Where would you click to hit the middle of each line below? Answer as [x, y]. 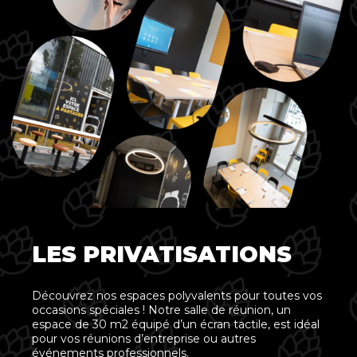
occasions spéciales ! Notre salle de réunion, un [161, 310]
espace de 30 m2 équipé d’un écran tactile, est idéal [176, 325]
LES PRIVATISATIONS [162, 255]
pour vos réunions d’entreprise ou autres [144, 339]
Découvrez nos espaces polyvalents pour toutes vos [177, 296]
